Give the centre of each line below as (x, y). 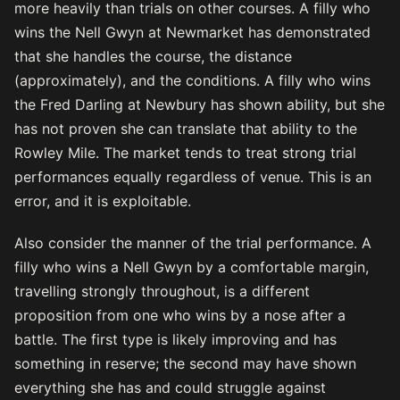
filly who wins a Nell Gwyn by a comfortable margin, (192, 267)
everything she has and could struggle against (170, 388)
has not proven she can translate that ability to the (186, 129)
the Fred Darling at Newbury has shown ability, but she (200, 105)
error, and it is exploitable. (103, 201)
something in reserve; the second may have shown (185, 364)
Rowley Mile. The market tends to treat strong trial (185, 153)
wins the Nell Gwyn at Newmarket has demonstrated (192, 33)
